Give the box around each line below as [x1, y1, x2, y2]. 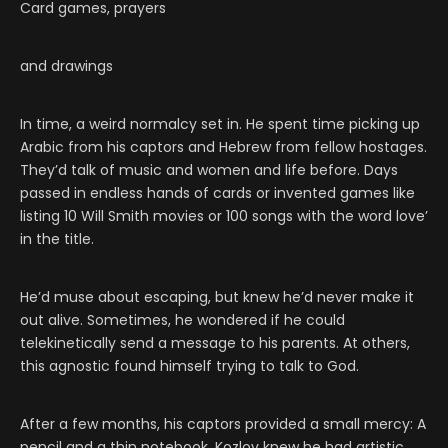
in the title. [20, 229, 94, 250]
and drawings [20, 56, 113, 77]
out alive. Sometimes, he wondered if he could [20, 310, 345, 331]
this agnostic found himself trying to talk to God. [20, 356, 359, 377]
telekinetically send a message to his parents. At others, [20, 333, 410, 354]
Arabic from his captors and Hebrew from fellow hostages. [20, 137, 427, 158]
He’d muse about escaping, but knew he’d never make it [20, 287, 414, 308]
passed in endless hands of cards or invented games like [20, 183, 415, 204]
